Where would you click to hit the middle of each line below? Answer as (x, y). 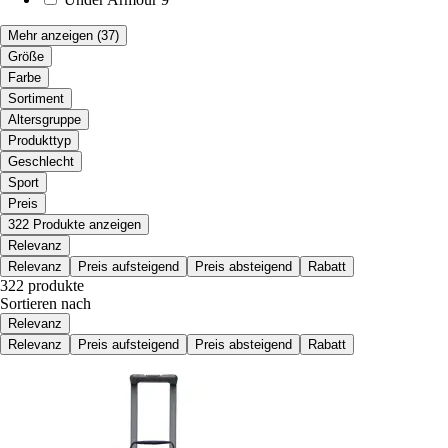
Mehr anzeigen (50, 35)
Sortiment (36, 98)
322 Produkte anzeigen (74, 224)
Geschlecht (41, 161)
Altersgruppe (44, 119)
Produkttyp (39, 140)
